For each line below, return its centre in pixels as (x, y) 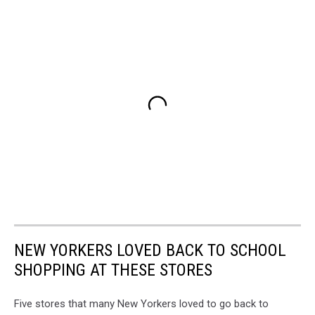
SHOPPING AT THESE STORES (113, 270)
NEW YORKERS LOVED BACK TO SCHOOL (150, 250)
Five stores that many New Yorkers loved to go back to (141, 303)
